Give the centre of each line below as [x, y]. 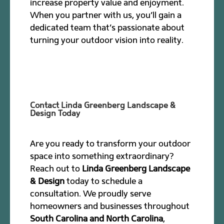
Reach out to [56, 168]
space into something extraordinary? [102, 156]
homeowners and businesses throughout [110, 206]
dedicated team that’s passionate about [107, 27]
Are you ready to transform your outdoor [110, 143]
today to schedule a [104, 181]
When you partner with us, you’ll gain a [106, 15]
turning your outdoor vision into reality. [107, 40]
